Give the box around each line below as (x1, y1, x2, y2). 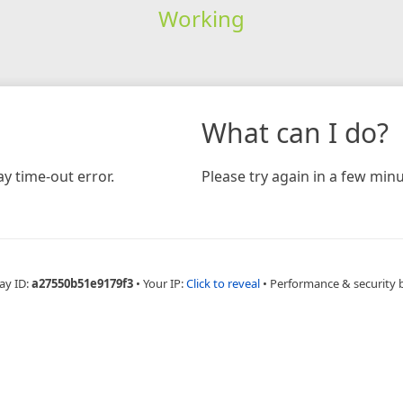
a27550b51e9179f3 (31, 274, 133, 291)
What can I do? (201, 113, 389, 151)
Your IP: (142, 274, 186, 291)
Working (157, 3, 245, 33)
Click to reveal (185, 274, 260, 291)
